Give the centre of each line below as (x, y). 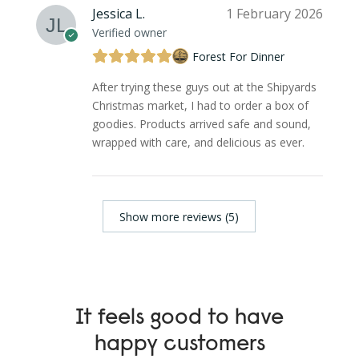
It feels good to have (179, 319)
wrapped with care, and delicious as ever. (198, 143)
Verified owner (129, 33)
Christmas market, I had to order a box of (200, 106)
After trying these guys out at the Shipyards (204, 87)
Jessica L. (118, 14)
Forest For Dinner (238, 56)
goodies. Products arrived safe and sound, (201, 124)
